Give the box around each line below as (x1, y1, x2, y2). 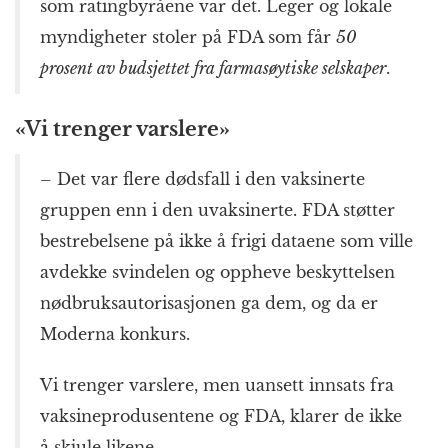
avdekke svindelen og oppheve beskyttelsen (40, 262, 395, 283)
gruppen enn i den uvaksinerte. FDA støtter (40, 200, 395, 221)
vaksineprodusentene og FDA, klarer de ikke (40, 406, 402, 427)
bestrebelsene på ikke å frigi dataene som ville (40, 231, 413, 252)
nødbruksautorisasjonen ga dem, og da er (40, 293, 378, 314)
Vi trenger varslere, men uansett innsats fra (40, 375, 394, 396)
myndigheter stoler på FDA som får (40, 27, 336, 48)
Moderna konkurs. (40, 324, 190, 345)
